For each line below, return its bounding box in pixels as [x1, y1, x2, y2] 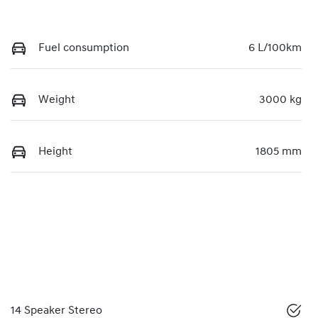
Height [38, 146, 72, 158]
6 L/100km [248, 42, 302, 54]
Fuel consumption [38, 42, 129, 54]
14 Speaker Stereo [11, 305, 102, 317]
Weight [38, 94, 75, 106]
